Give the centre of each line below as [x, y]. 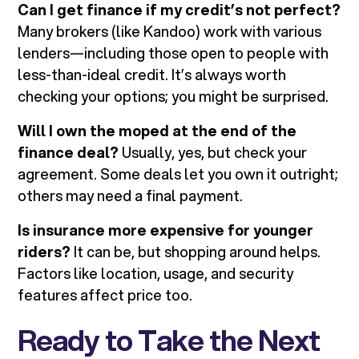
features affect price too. [105, 295]
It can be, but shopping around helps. [196, 252]
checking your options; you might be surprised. [173, 97]
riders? [44, 252]
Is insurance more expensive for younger [166, 230]
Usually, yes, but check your [213, 153]
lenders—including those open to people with [173, 53]
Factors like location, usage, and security [156, 274]
